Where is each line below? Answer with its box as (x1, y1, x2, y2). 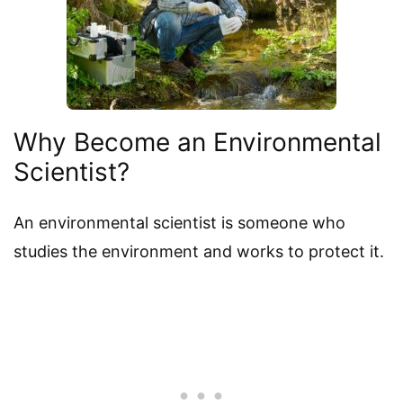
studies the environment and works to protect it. (13, 242, 384, 262)
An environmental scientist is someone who (13, 213, 345, 233)
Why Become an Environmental (13, 127, 381, 158)
